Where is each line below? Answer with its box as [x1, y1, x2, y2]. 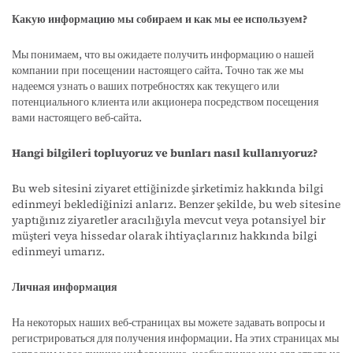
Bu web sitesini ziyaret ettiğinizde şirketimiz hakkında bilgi [12, 180, 324, 196]
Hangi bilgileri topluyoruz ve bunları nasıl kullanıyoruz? [12, 145, 318, 161]
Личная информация [12, 279, 117, 295]
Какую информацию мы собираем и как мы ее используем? [12, 11, 307, 27]
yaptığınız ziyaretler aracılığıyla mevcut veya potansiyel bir [12, 212, 325, 228]
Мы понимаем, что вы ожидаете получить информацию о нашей [12, 46, 314, 62]
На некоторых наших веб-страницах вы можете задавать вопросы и [12, 314, 325, 330]
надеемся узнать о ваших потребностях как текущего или [12, 78, 280, 94]
